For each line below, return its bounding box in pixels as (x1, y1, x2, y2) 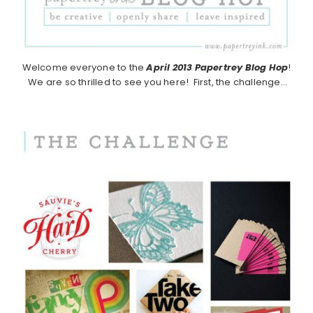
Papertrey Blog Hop (192, 60, 289, 74)
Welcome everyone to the (22, 60, 145, 74)
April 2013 (144, 60, 193, 74)
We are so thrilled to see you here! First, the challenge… (26, 75, 287, 89)
